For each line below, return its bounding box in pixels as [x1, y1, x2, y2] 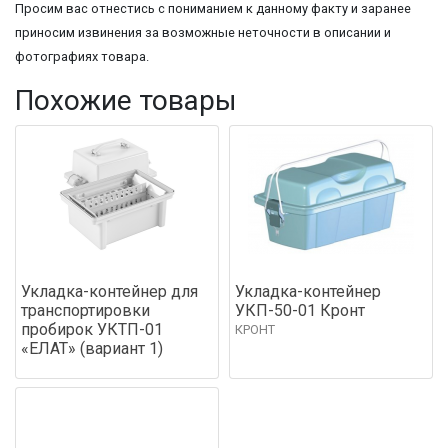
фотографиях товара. [15, 48, 149, 64]
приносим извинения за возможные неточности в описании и [15, 24, 391, 40]
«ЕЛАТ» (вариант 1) [21, 338, 163, 358]
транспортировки [21, 300, 150, 320]
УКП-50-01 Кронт [235, 300, 365, 320]
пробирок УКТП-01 [21, 319, 163, 339]
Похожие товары [15, 83, 237, 117]
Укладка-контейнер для [21, 281, 198, 301]
